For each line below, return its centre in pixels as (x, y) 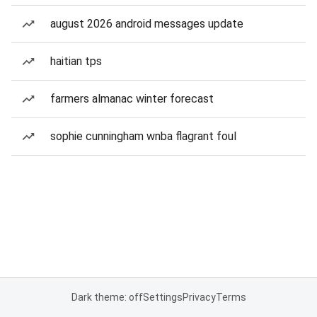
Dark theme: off (107, 297)
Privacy (199, 297)
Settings (162, 297)
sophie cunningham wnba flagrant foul (143, 136)
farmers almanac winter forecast (132, 99)
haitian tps (76, 61)
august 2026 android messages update (147, 24)
